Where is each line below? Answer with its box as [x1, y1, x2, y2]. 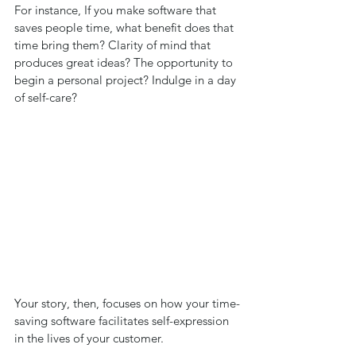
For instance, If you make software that [14, 2, 219, 17]
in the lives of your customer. [14, 331, 167, 346]
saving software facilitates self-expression [14, 313, 232, 329]
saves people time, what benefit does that [14, 20, 237, 35]
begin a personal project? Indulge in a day [14, 72, 239, 87]
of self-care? [14, 90, 80, 105]
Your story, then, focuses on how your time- [14, 296, 240, 311]
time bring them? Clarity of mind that [14, 37, 214, 52]
